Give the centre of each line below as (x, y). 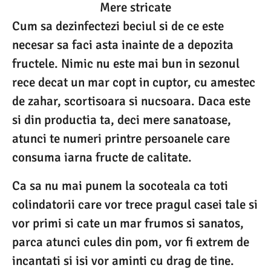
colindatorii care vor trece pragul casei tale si (135, 205)
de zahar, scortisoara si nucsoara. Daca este (131, 101)
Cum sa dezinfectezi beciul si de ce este (118, 26)
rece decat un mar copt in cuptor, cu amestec (134, 82)
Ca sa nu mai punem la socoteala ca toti (120, 186)
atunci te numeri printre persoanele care (121, 138)
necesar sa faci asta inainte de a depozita (123, 44)
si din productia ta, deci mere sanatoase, (122, 119)
